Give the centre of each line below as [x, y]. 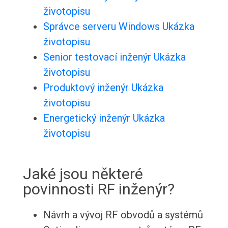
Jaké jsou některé [83, 174]
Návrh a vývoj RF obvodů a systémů [123, 215]
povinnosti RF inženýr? [98, 189]
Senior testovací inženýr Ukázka [114, 57]
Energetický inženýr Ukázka [104, 118]
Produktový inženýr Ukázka [103, 88]
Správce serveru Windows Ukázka [119, 27]
